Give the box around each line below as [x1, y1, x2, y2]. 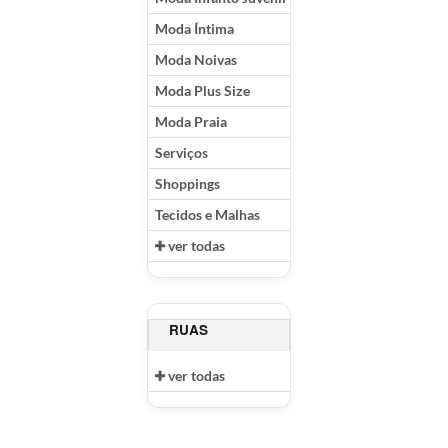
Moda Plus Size [155, 82, 250, 100]
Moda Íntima [155, 20, 234, 38]
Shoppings [155, 175, 220, 193]
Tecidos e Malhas [155, 206, 260, 224]
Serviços [155, 144, 208, 162]
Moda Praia [155, 113, 227, 131]
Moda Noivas [155, 51, 237, 69]
